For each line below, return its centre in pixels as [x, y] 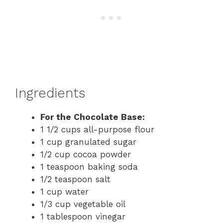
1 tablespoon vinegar [83, 217]
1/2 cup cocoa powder [86, 155]
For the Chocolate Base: [93, 117]
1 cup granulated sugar [88, 142]
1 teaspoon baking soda [89, 167]
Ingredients [50, 93]
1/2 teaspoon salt [75, 179]
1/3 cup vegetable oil [83, 204]
